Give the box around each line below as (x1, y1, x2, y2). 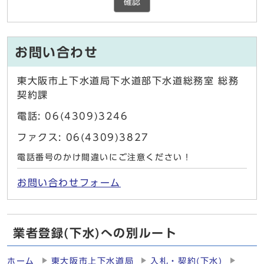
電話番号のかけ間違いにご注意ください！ (17, 153, 192, 162)
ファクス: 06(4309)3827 (17, 133, 149, 143)
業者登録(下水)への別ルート (13, 227, 177, 239)
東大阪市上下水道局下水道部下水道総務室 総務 (17, 76, 239, 86)
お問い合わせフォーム (17, 178, 121, 188)
